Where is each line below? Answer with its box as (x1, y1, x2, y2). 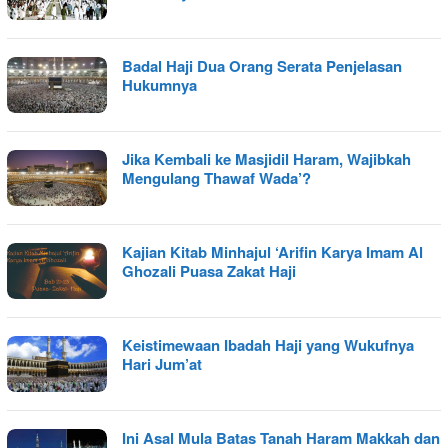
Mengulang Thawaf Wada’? (122, 166, 311, 189)
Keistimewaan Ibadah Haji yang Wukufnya (122, 333, 414, 356)
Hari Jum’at (122, 352, 202, 375)
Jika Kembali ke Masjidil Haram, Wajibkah (122, 147, 411, 170)
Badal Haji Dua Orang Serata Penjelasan (122, 54, 402, 77)
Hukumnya (122, 73, 197, 96)
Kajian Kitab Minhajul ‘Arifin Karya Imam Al (122, 240, 423, 263)
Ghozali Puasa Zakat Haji (122, 259, 296, 282)
